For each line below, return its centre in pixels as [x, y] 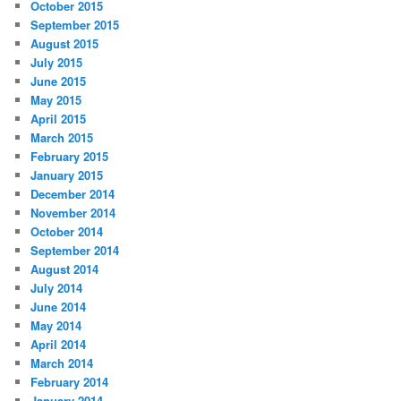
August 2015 [65, 43]
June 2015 [59, 81]
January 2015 [67, 175]
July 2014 [57, 287]
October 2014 [67, 231]
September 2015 [75, 24]
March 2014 [62, 363]
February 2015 [70, 156]
